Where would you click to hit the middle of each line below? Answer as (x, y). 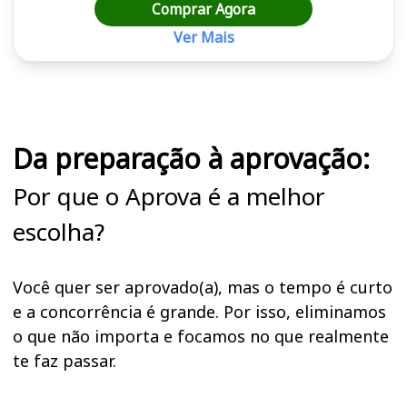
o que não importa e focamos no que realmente (201, 337)
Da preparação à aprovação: (191, 159)
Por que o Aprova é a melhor (169, 197)
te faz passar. (65, 361)
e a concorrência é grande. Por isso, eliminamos (199, 312)
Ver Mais (203, 38)
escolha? (59, 232)
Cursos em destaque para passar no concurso (148, 70)
